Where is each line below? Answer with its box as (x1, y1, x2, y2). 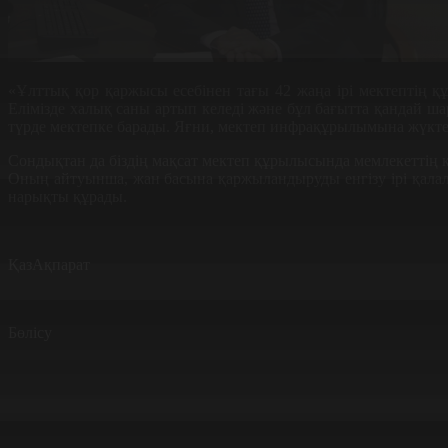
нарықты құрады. (8, 187, 127, 205)
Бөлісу (8, 323, 52, 341)
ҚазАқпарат (8, 255, 90, 273)
